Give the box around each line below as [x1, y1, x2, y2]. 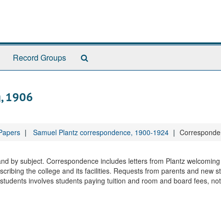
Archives [88, 71, 118, 82]
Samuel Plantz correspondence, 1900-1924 [33, 127, 169, 137]
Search [88, 51, 113, 63]
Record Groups [13, 52, 66, 63]
